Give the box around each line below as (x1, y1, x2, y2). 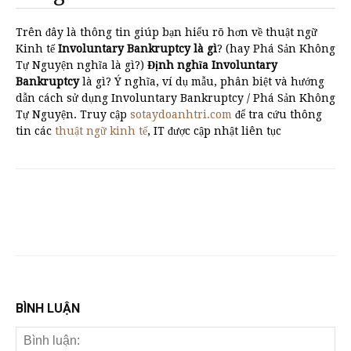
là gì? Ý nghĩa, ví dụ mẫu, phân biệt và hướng (79, 75, 324, 88)
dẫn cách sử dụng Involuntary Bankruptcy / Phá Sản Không (16, 92, 335, 104)
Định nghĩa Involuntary (147, 59, 277, 71)
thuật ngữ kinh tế (55, 125, 147, 137)
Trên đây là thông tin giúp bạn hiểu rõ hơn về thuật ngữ (16, 26, 317, 38)
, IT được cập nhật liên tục (147, 125, 281, 137)
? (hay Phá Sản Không (217, 42, 335, 55)
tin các (16, 125, 55, 137)
